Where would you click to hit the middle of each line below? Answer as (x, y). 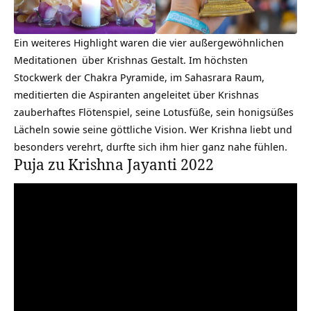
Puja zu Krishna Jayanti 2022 (114, 164)
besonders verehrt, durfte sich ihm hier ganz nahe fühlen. (151, 146)
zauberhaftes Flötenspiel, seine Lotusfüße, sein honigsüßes (154, 111)
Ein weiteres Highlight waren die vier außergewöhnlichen (149, 42)
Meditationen (45, 59)
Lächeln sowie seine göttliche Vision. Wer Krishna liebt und (153, 129)
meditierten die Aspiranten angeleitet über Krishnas (136, 94)
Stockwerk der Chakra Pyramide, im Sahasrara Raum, (139, 77)
